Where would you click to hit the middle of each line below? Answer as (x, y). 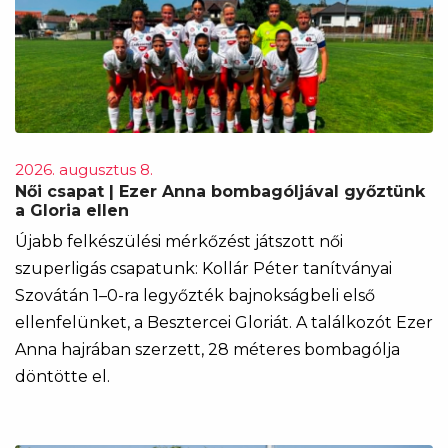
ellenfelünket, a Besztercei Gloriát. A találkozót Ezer (224, 322)
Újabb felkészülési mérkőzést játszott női (179, 241)
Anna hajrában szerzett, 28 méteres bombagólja (207, 349)
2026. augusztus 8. (84, 169)
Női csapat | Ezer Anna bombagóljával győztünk (220, 191)
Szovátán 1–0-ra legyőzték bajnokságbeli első (195, 295)
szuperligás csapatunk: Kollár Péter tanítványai (203, 268)
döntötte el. (62, 376)
